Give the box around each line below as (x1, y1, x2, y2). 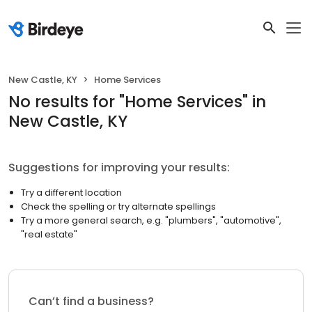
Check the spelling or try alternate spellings (21, 200, 216, 213)
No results (8, 91, 88, 113)
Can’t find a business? (29, 293, 154, 309)
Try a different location (21, 186, 122, 199)
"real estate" (21, 228, 77, 241)
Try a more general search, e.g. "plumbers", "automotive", (21, 214, 281, 227)
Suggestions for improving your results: (8, 159, 230, 175)
